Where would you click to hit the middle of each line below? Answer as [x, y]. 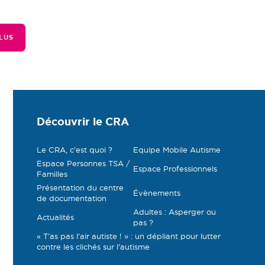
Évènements [156, 193]
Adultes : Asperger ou [174, 212]
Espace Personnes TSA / [83, 164]
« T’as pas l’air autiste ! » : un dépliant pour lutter [129, 236]
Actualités [55, 217]
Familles [52, 174]
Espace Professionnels [175, 169]
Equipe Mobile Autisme [177, 150]
